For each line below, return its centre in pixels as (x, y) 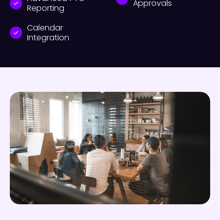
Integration (48, 37)
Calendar (45, 27)
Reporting (46, 8)
